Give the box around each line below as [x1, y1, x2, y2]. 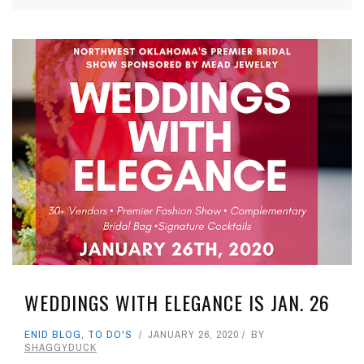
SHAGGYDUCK [24, 340, 97, 355]
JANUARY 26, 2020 [148, 327, 239, 342]
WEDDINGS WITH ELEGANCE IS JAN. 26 [24, 288, 330, 318]
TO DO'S [88, 327, 132, 342]
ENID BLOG [24, 327, 81, 342]
